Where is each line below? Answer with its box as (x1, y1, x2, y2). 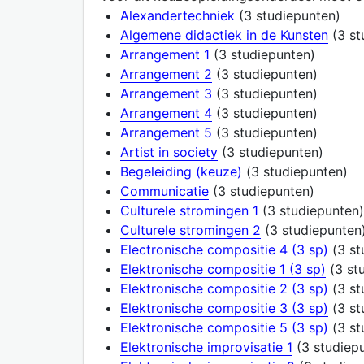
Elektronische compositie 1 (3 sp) (120, 260, 326, 277)
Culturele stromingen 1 (120, 201, 258, 219)
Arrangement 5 (120, 123, 212, 141)
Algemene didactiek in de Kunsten (120, 26, 328, 43)
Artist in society (120, 143, 218, 160)
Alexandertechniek (120, 6, 235, 24)
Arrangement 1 (120, 45, 210, 63)
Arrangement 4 (120, 104, 212, 121)
